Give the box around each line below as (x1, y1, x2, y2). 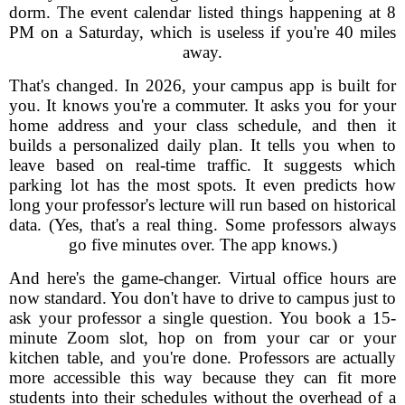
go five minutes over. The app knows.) (68, 235, 337, 254)
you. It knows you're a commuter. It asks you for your (9, 96, 396, 115)
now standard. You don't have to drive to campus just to (9, 288, 396, 307)
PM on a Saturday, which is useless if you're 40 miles (9, 23, 396, 42)
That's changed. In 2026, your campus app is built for (9, 76, 396, 95)
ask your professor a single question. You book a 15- (9, 308, 396, 327)
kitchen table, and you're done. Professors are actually (9, 348, 396, 367)
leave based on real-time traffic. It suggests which (9, 155, 396, 174)
